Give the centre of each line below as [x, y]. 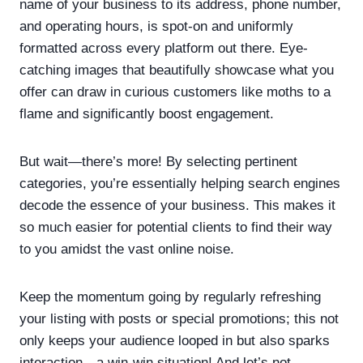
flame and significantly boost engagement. [147, 113]
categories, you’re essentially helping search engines [180, 183]
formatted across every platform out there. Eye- [164, 48]
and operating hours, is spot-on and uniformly [156, 26]
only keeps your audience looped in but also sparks [175, 340]
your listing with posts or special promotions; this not [179, 318]
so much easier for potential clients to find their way [176, 227]
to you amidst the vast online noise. [127, 249]
